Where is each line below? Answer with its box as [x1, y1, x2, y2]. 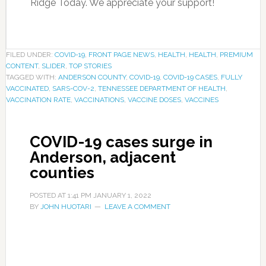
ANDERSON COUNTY [58, 72, 126, 81]
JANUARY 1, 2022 [93, 191, 151, 199]
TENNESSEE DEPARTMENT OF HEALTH [97, 84, 226, 93]
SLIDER [41, 61, 65, 70]
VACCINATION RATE [5, 95, 71, 104]
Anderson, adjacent [29, 148, 176, 166]
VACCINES [184, 95, 218, 104]
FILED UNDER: [5, 50, 55, 59]
